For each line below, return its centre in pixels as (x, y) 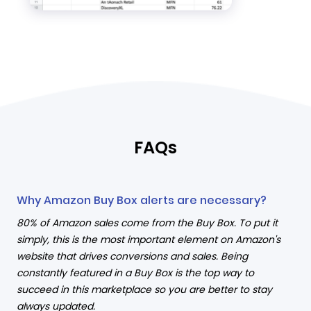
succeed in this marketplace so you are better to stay (144, 289)
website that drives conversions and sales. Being (132, 256)
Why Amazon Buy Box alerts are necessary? (142, 200)
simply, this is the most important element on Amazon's (149, 239)
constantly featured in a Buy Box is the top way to (135, 272)
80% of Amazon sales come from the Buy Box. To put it (147, 222)
